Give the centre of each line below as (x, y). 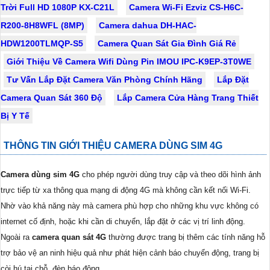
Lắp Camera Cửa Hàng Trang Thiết (188, 97)
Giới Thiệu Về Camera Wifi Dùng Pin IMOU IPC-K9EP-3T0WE (129, 61)
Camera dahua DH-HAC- (148, 25)
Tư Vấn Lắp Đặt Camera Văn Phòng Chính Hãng (105, 79)
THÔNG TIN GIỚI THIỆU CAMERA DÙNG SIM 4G (113, 145)
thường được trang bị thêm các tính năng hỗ (186, 237)
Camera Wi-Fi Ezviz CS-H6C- (186, 7)
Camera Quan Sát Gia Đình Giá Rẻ (167, 43)
